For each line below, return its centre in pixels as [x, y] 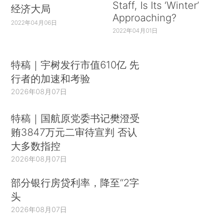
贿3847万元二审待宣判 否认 [74, 132]
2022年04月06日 [34, 22]
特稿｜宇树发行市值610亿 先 [75, 65]
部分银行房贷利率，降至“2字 [75, 182]
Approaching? [144, 17]
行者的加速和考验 [51, 79]
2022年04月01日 [135, 30]
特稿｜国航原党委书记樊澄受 [76, 118]
